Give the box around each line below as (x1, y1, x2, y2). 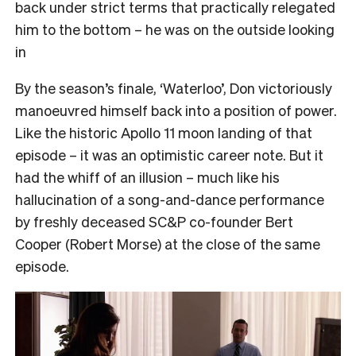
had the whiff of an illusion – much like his (15, 167, 280, 186)
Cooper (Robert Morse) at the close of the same (15, 234, 320, 253)
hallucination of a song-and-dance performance (15, 189, 324, 208)
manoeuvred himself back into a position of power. (15, 100, 337, 119)
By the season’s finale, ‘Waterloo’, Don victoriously (15, 78, 332, 97)
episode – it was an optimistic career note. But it (15, 145, 323, 164)
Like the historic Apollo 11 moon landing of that (15, 122, 312, 141)
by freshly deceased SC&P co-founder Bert (15, 211, 293, 230)
